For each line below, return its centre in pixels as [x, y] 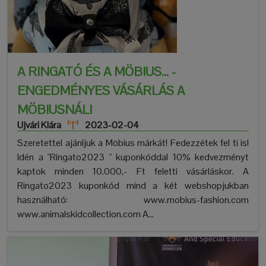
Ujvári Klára [39, 125]
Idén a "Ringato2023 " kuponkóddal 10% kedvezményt [133, 157]
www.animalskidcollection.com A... [85, 214]
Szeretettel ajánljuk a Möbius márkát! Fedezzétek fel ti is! [133, 143]
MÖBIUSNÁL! [55, 110]
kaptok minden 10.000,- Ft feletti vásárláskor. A [133, 172]
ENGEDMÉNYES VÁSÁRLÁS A [101, 91]
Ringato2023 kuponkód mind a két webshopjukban [133, 186]
